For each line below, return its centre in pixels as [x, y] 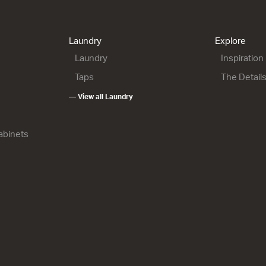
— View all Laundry [101, 96]
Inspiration [243, 58]
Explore [231, 41]
